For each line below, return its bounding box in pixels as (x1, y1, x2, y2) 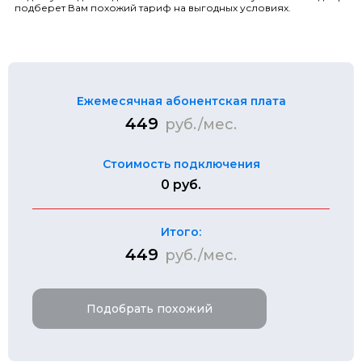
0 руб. (161, 176, 201, 192)
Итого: (161, 224, 201, 239)
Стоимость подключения (102, 156, 260, 171)
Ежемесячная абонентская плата (76, 93, 286, 108)
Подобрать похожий (86, 301, 213, 316)
